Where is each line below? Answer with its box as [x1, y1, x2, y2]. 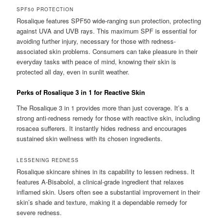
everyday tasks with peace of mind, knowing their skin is [17, 57, 177, 67]
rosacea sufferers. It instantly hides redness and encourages [17, 123, 187, 133]
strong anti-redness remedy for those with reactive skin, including [17, 113, 200, 123]
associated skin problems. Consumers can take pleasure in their [17, 47, 198, 56]
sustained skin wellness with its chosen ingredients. [17, 133, 163, 143]
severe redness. [17, 207, 62, 217]
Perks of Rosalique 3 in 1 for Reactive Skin [17, 88, 145, 97]
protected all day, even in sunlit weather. [17, 67, 130, 77]
